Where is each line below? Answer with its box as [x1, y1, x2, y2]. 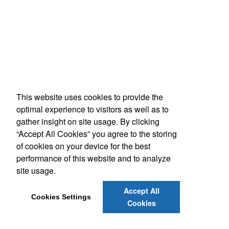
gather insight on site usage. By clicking [16, 115, 159, 127]
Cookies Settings [31, 193, 91, 201]
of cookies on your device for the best [16, 140, 150, 152]
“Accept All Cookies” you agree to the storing [16, 127, 177, 140]
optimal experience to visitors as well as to [16, 103, 169, 115]
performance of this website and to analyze [16, 152, 171, 164]
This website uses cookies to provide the [16, 90, 163, 103]
